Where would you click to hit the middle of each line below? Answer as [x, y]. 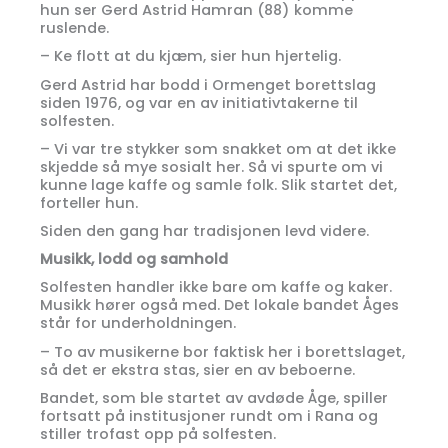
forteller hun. [89, 202]
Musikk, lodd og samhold [134, 259]
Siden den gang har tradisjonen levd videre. [204, 231]
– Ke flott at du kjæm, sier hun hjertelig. [190, 56]
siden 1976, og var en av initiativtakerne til [199, 102]
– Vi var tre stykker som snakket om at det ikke [218, 148]
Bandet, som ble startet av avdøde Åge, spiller [214, 397]
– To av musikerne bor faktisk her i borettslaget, [222, 351]
